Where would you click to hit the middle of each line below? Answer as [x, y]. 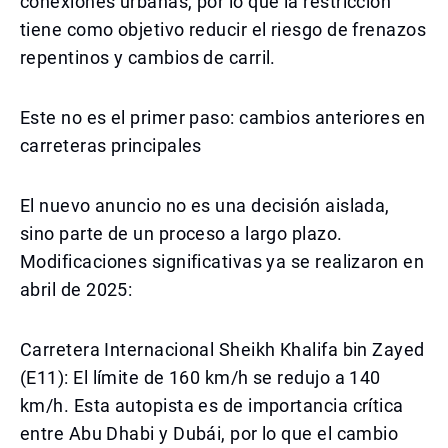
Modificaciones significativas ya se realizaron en [222, 261]
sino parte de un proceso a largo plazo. [181, 233]
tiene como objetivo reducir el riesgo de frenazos [223, 29]
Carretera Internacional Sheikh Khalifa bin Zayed [222, 349]
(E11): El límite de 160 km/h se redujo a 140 [200, 377]
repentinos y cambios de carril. [148, 57]
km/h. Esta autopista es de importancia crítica [212, 405]
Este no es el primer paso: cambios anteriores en [223, 117]
